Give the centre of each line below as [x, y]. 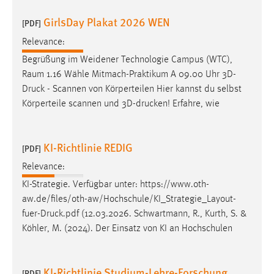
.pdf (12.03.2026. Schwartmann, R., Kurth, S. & [155, 214]
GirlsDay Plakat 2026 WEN [107, 22]
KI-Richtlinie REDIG [88, 147]
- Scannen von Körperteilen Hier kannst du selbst [143, 89]
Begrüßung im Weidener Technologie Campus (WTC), [127, 60]
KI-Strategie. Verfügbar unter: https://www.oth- [116, 185]
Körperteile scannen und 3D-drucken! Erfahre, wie [121, 104]
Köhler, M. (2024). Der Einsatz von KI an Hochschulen [127, 229]
